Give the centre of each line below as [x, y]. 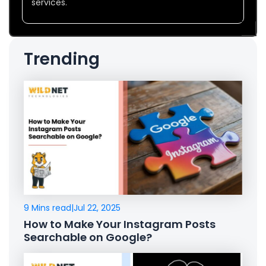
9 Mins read [47, 208]
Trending [62, 59]
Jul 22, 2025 [97, 208]
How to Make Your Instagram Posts [120, 224]
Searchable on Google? [88, 237]
